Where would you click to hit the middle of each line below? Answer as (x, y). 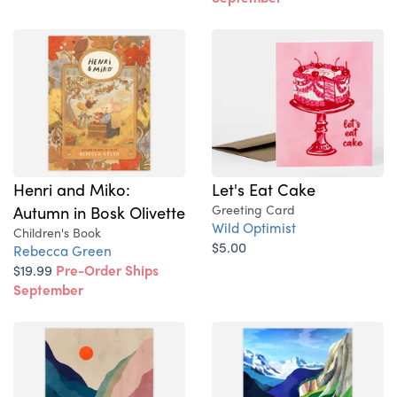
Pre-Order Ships (107, 270)
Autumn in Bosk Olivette (99, 212)
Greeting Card (253, 210)
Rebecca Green (62, 251)
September (48, 290)
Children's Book (57, 233)
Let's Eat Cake (264, 189)
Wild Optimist (254, 228)
